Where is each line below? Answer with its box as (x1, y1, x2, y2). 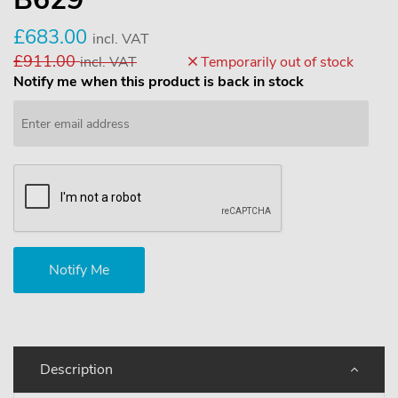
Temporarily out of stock (197, 52, 354, 72)
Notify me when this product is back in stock (13, 72, 304, 92)
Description (40, 360, 113, 379)
